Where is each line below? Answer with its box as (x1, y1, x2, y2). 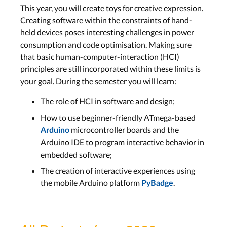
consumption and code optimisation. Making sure (20, 40, 192, 50)
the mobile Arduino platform (41, 178, 141, 188)
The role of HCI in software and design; (41, 96, 175, 106)
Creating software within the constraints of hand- (20, 15, 192, 25)
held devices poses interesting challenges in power (20, 27, 194, 37)
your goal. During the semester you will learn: (20, 76, 176, 86)
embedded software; (41, 149, 112, 160)
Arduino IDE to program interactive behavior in (41, 137, 204, 147)
